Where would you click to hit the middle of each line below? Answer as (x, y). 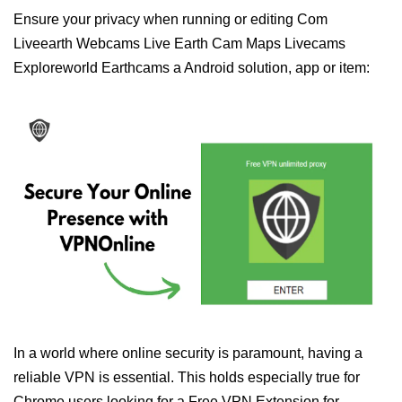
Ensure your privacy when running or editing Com (170, 19)
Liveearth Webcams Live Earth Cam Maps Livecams (179, 44)
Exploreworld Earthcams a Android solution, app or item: (192, 68)
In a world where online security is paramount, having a (188, 353)
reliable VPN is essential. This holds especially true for (187, 377)
